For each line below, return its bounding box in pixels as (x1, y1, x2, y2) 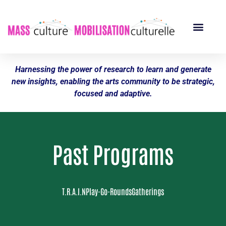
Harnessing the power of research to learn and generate (15, 65, 211, 74)
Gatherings (132, 186, 164, 197)
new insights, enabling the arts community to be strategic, (11, 77, 215, 86)
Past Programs (52, 139, 174, 168)
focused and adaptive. (74, 89, 152, 98)
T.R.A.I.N (62, 186, 86, 197)
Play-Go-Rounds (86, 186, 132, 197)
